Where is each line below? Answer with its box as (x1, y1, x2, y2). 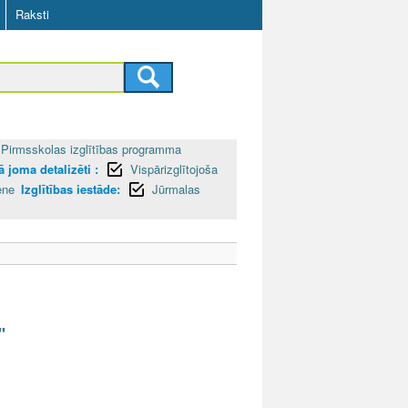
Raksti (15, 5, 49, 23)
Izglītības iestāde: (21, 179, 120, 198)
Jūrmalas (152, 179, 200, 198)
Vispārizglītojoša (130, 159, 218, 178)
